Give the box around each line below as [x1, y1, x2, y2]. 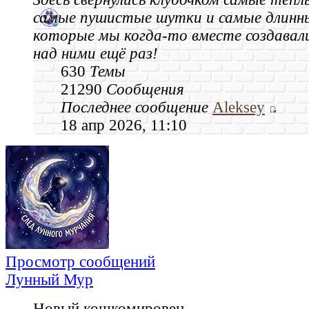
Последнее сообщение [61, 98, 208, 116]
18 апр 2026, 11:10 [61, 116, 187, 134]
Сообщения [106, 80, 184, 98]
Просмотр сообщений [6, 252, 155, 270]
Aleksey [212, 98, 265, 116]
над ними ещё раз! [33, 44, 158, 62]
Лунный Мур [6, 270, 93, 288]
